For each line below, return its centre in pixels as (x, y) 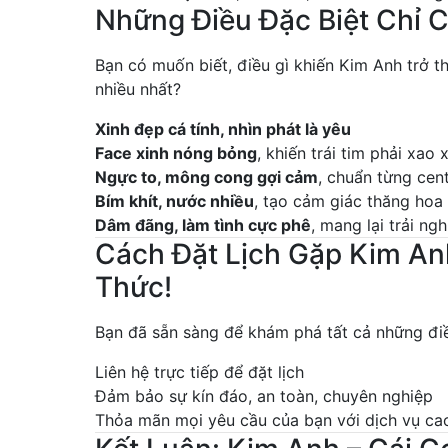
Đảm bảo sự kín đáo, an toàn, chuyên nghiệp (264, 396)
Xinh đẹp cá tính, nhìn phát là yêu (223, 129)
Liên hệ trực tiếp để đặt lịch (199, 372)
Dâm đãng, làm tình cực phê (203, 225)
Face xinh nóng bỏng (176, 153)
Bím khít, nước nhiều (174, 201)
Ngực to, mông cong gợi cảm (206, 177)
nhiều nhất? (138, 89)
